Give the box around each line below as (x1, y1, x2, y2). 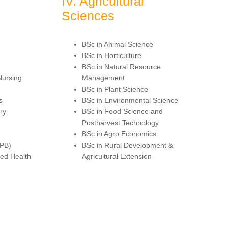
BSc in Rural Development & (82, 140, 173, 149)
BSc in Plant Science (82, 84, 148, 93)
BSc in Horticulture (82, 51, 141, 60)
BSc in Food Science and (82, 107, 163, 116)
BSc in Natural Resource (82, 62, 161, 71)
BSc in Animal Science (82, 40, 153, 48)
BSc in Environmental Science (82, 96, 178, 104)
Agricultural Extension (82, 152, 152, 160)
